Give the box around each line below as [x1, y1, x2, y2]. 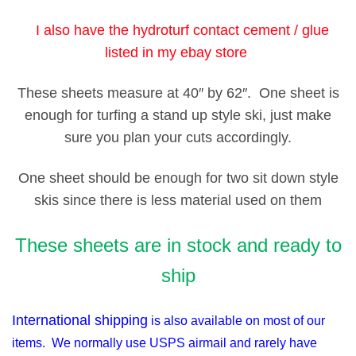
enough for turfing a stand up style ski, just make [25, 106, 331, 123]
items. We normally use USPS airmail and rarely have [12, 336, 317, 350]
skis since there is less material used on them [34, 192, 322, 209]
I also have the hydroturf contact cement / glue [27, 21, 329, 38]
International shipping [12, 312, 148, 329]
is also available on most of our [148, 314, 325, 328]
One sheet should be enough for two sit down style [17, 170, 339, 187]
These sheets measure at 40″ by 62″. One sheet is [17, 84, 339, 101]
